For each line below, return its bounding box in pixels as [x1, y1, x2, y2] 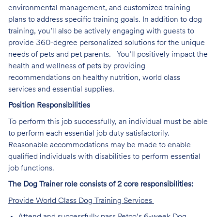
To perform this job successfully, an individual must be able [8, 118, 208, 126]
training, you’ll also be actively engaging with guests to [8, 27, 194, 35]
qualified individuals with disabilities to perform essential [8, 153, 201, 161]
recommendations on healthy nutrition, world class [8, 74, 180, 82]
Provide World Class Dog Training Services [8, 197, 154, 205]
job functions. [8, 164, 54, 172]
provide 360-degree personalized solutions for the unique [8, 39, 205, 47]
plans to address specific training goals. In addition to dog [8, 15, 202, 24]
